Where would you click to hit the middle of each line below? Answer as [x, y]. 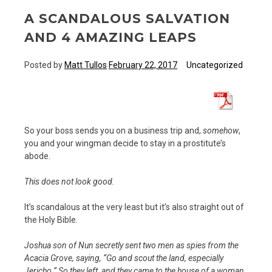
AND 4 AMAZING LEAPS [110, 37]
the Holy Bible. [51, 219]
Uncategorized [215, 65]
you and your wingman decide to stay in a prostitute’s [125, 143]
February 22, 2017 [143, 65]
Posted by [44, 65]
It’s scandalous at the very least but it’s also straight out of [134, 207]
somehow [221, 130]
